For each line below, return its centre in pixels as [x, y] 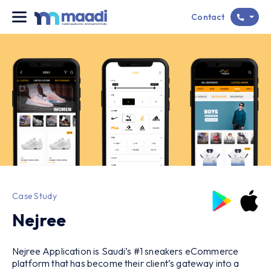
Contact [208, 17]
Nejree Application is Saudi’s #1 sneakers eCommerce [126, 251]
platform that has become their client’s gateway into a [126, 263]
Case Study [34, 196]
